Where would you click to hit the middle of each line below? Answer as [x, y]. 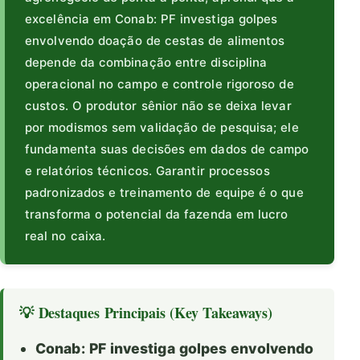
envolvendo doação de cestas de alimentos [155, 41]
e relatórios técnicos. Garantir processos [147, 171]
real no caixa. [65, 236]
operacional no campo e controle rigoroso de [160, 84]
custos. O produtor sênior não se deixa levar [158, 106]
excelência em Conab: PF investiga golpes [151, 19]
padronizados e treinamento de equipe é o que [164, 193]
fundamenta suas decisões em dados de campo [167, 149]
